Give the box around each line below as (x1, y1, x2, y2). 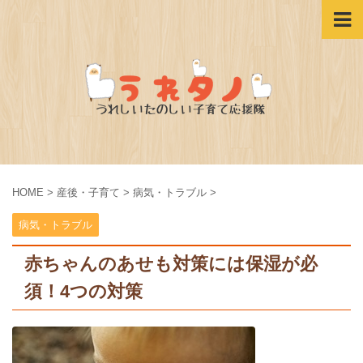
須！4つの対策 (24, 281, 143, 301)
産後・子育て (57, 186, 120, 199)
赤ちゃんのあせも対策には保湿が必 (24, 254, 318, 274)
